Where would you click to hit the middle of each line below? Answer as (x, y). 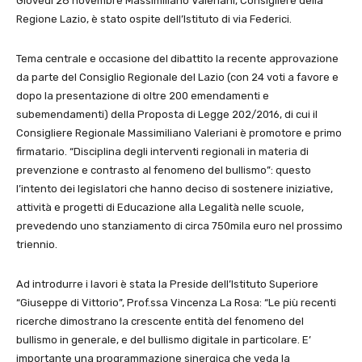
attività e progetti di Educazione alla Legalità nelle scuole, (160, 207)
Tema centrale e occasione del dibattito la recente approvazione (177, 58)
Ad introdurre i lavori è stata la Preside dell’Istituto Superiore (167, 284)
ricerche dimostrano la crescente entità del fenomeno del (160, 321)
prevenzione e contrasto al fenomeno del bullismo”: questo (164, 170)
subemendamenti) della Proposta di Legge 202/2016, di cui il (167, 114)
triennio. (37, 244)
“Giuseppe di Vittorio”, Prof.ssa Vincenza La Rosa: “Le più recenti (176, 302)
